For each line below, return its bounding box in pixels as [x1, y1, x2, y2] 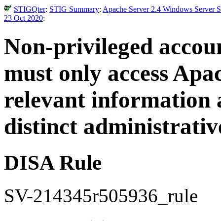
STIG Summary [49, 5, 99, 13]
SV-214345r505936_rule [4, 184, 198, 206]
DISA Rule [4, 150, 102, 174]
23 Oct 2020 [4, 14, 43, 22]
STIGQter [14, 5, 45, 13]
